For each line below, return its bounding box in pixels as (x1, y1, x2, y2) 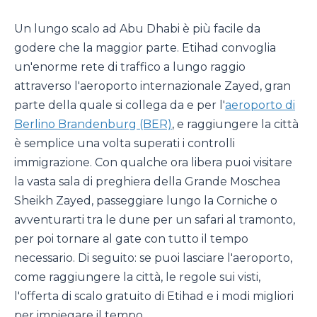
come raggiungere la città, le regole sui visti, (14, 270, 260, 284)
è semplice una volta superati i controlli (14, 137, 235, 150)
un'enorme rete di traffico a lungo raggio (14, 60, 246, 74)
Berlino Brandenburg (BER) (14, 117, 172, 131)
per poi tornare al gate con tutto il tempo (14, 232, 248, 246)
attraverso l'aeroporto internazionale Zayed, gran (14, 79, 291, 93)
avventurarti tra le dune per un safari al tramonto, (14, 213, 295, 226)
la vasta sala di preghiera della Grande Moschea (14, 175, 280, 188)
